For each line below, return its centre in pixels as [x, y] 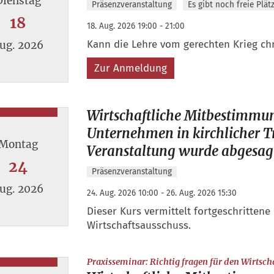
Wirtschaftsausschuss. [139, 226]
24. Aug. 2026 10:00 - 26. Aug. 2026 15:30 [161, 193]
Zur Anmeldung [130, 68]
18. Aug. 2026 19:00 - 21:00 [135, 26]
